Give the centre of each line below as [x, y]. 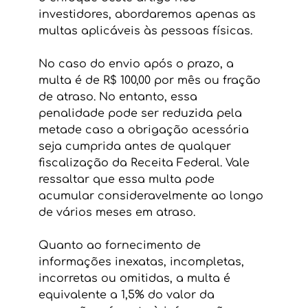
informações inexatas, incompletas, [143, 262]
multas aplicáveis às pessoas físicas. [147, 31]
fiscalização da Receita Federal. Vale [145, 163]
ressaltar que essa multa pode [128, 179]
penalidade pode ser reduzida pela [142, 113]
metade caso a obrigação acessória [145, 130]
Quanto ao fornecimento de [121, 245]
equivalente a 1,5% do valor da [128, 295]
